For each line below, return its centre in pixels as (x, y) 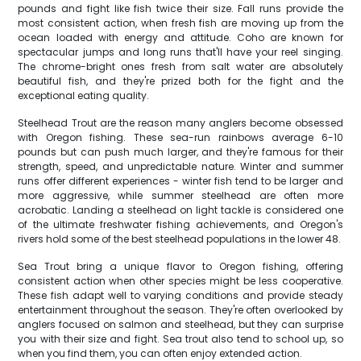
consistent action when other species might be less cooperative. (180, 281)
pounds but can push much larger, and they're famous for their (180, 152)
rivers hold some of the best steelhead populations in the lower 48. (180, 239)
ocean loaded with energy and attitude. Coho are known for (180, 37)
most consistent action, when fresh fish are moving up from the (180, 23)
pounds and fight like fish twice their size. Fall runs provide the (180, 8)
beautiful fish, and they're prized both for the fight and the (180, 81)
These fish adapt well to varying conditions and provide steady (180, 295)
